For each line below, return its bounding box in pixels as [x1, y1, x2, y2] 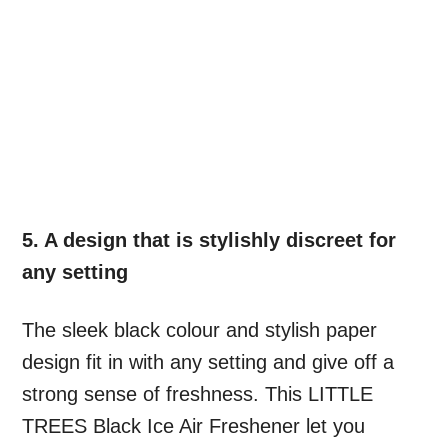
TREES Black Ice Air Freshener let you [22, 415, 366, 438]
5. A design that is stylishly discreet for [22, 229, 397, 252]
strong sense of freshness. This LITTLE [22, 383, 374, 406]
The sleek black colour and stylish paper [22, 319, 378, 342]
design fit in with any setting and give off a [22, 351, 395, 374]
